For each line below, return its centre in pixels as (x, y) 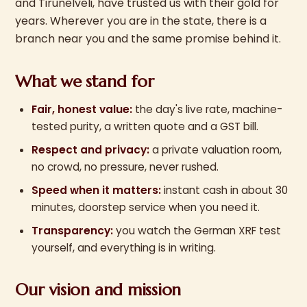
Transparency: (73, 231)
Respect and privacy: (91, 150)
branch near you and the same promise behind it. (148, 39)
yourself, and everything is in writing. (124, 248)
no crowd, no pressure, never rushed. (125, 167)
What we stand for (85, 82)
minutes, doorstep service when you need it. (146, 207)
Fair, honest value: (82, 109)
